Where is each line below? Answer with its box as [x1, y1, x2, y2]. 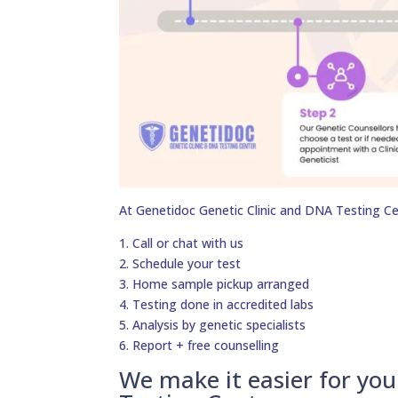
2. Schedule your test [119, 255, 242, 273]
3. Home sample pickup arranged [119, 275, 310, 293]
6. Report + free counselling [119, 337, 280, 354]
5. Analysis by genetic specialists [119, 316, 306, 334]
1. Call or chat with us [119, 235, 244, 252]
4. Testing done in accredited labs [119, 296, 314, 314]
